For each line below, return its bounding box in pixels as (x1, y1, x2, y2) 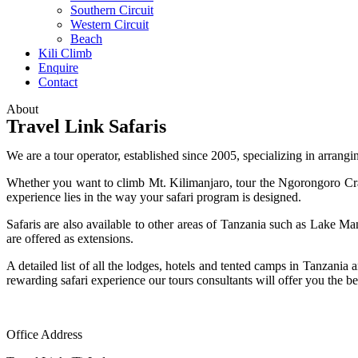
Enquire (38, 61, 78, 74)
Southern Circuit (70, 3, 153, 17)
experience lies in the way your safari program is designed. (6, 190, 301, 204)
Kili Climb (38, 46, 92, 60)
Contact (38, 75, 78, 89)
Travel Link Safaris (6, 116, 166, 137)
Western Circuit (70, 18, 149, 31)
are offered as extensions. (6, 232, 133, 245)
